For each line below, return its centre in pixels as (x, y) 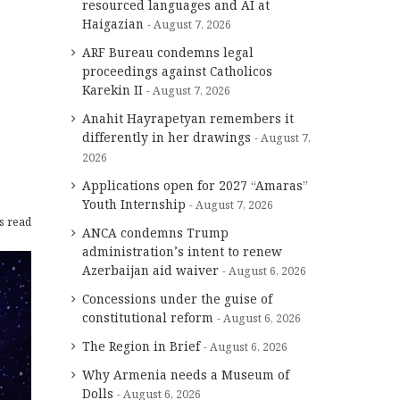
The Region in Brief (141, 346)
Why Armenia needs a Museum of (186, 374)
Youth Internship (134, 204)
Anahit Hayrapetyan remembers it (188, 118)
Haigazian (113, 23)
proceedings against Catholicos (177, 71)
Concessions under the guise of (177, 298)
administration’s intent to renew (182, 251)
